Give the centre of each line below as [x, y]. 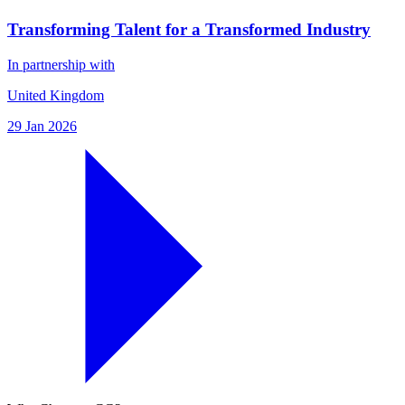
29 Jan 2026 [42, 126]
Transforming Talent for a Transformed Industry [189, 30]
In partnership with [61, 64]
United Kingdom [56, 95]
